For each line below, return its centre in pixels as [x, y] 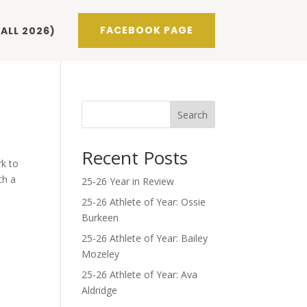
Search [192, 115]
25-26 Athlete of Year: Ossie [144, 202]
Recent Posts [135, 158]
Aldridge [100, 291]
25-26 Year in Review [128, 182]
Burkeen [100, 218]
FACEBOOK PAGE [146, 30]
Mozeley [101, 254]
